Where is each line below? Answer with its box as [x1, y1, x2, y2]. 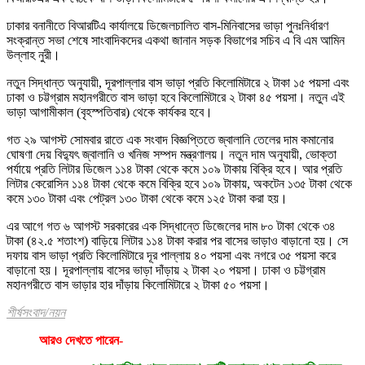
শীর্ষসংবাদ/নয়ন [7, 305, 65, 319]
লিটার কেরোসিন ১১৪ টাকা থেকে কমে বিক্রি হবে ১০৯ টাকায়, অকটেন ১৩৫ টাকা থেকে [7, 176, 352, 191]
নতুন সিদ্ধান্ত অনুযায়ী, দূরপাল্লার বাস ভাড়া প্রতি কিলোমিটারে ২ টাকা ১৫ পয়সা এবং [7, 75, 350, 90]
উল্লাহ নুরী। [7, 47, 60, 62]
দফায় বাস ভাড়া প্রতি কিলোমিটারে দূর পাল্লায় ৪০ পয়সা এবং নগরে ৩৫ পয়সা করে [7, 248, 336, 262]
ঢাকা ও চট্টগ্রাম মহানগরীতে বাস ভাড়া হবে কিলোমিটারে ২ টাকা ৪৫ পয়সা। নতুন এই [7, 90, 345, 104]
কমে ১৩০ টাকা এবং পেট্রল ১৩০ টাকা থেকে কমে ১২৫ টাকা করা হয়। [7, 191, 288, 205]
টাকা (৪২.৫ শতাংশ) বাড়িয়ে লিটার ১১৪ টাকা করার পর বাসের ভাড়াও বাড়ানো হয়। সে [7, 233, 348, 248]
